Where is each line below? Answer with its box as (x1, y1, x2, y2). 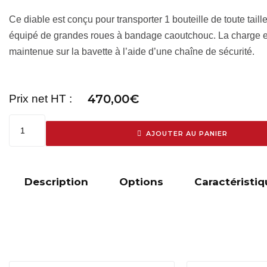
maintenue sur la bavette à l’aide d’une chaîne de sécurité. (9, 46, 254, 57)
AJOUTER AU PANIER (145, 129, 228, 138)
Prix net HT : (9, 92, 72, 105)
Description (24, 176, 88, 188)
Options (119, 176, 163, 188)
